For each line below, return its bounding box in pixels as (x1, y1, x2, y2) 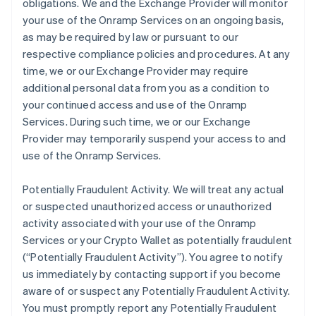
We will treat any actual (172, 182, 284, 196)
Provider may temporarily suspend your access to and (23, 131, 286, 145)
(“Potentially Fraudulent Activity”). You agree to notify (23, 250, 284, 264)
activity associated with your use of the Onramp (23, 216, 257, 230)
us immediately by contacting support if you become (23, 267, 281, 281)
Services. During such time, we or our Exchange (23, 114, 251, 128)
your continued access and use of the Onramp (23, 97, 248, 111)
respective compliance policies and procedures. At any (23, 47, 291, 61)
